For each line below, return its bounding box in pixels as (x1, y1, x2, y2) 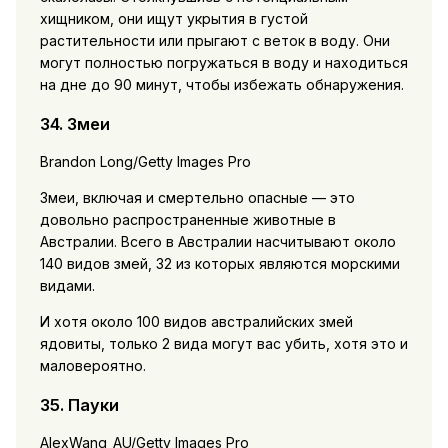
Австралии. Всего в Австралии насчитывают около (39, 233, 396, 251)
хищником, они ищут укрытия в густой (39, 10, 308, 28)
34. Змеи (39, 113, 110, 134)
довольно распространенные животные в (39, 211, 336, 229)
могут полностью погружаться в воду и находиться (39, 54, 408, 72)
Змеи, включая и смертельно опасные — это (39, 189, 355, 207)
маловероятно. (39, 357, 146, 375)
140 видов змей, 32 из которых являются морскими (39, 255, 400, 273)
